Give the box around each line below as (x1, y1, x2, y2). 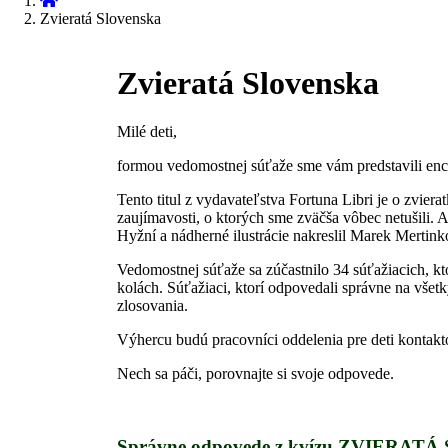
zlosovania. (117, 296, 188, 314)
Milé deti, (117, 122, 177, 140)
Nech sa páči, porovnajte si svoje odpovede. (117, 364, 394, 382)
